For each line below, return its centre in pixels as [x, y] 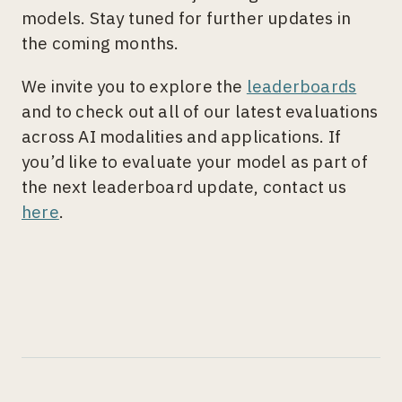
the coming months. [102, 44]
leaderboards [301, 87]
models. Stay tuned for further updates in [187, 18]
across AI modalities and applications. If [182, 137]
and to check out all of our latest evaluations [200, 112]
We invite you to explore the [134, 87]
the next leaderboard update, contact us [184, 187]
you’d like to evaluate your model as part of [195, 162]
